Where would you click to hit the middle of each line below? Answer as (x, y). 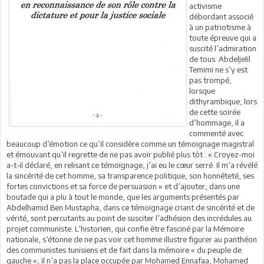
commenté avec (216, 133)
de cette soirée (215, 112)
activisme (205, 6)
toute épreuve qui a (223, 38)
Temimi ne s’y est (218, 70)
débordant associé (221, 17)
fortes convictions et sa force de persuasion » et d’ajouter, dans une (123, 187)
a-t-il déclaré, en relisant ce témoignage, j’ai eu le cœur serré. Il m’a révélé (132, 165)
